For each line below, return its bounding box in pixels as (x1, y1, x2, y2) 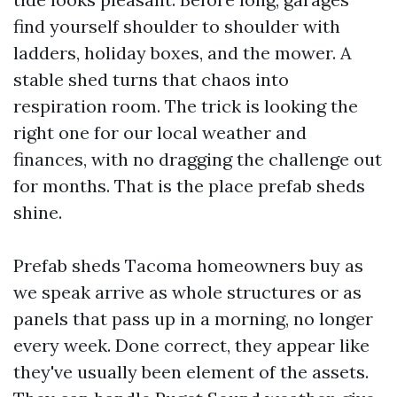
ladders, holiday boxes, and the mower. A (13, 42, 352, 64)
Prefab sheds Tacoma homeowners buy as (13, 254, 363, 276)
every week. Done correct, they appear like (13, 334, 370, 356)
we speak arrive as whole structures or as (13, 281, 362, 303)
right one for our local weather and (13, 121, 307, 144)
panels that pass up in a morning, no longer (13, 307, 373, 330)
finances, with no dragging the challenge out (13, 148, 382, 170)
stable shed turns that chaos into (13, 68, 289, 90)
